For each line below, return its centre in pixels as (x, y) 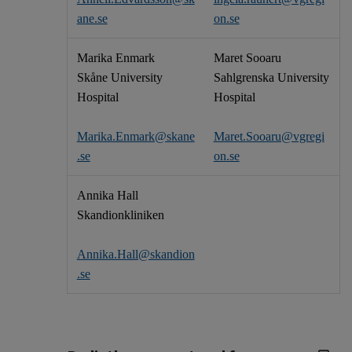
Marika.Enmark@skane (136, 137)
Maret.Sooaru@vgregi (269, 137)
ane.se (92, 19)
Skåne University (119, 78)
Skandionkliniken (120, 215)
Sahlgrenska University (271, 78)
